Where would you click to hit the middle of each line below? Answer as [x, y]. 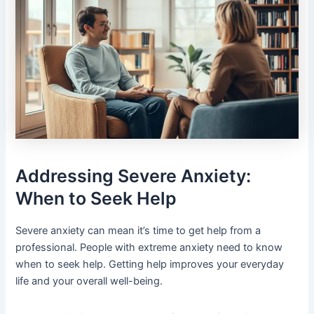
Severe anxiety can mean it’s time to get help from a [138, 230]
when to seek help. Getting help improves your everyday [150, 264]
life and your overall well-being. [89, 281]
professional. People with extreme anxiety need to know [149, 247]
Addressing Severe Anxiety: [134, 176]
